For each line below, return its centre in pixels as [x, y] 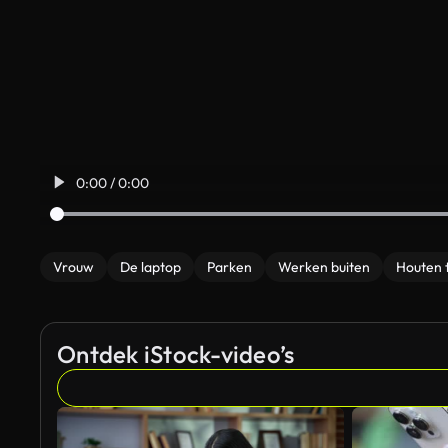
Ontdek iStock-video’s [176, 354]
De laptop [150, 267]
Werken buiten [324, 267]
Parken [229, 267]
